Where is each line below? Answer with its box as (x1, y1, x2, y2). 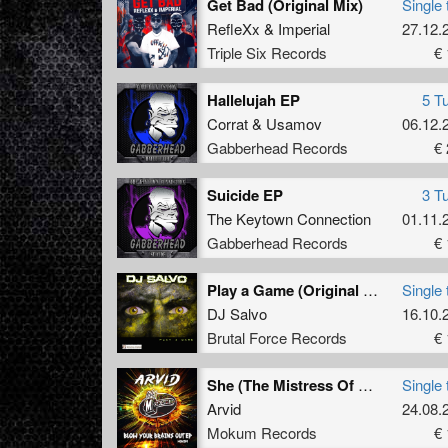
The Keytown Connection (207, 207, 371, 229)
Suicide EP (207, 183, 283, 206)
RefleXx (207, 17, 260, 39)
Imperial (278, 17, 330, 39)
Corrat (207, 112, 248, 134)
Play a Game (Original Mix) (363, 278, 378, 300)
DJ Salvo (207, 302, 267, 324)
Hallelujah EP (207, 88, 300, 111)
